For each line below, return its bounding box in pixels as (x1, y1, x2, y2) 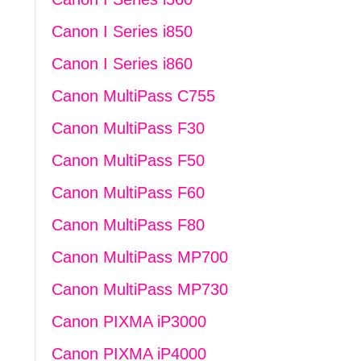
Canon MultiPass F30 (51, 119, 205, 137)
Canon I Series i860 (51, 55, 193, 73)
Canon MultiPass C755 (51, 87, 215, 105)
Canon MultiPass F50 (51, 151, 205, 169)
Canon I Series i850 (51, 23, 193, 40)
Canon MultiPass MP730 (51, 280, 228, 298)
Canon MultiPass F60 (51, 184, 205, 201)
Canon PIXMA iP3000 (51, 313, 206, 330)
